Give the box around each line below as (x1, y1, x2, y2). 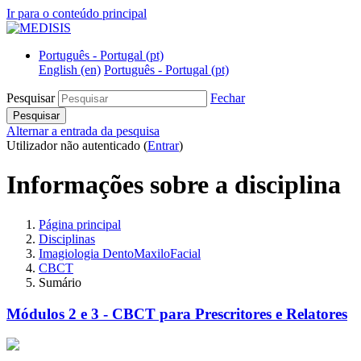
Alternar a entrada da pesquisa (6, 124, 160, 138)
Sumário (39, 275, 81, 289)
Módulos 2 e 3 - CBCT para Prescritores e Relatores (6, 305, 347, 322)
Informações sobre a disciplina (6, 170, 341, 200)
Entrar (147, 139, 179, 152)
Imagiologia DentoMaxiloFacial (39, 246, 201, 260)
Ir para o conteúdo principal (6, 6, 147, 20)
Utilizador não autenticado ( (6, 139, 147, 152)
